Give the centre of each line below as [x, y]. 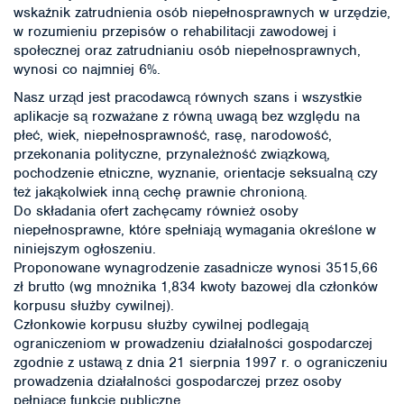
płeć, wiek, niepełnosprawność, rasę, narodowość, [173, 135]
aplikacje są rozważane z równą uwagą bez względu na [187, 116]
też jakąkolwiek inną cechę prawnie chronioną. [161, 192]
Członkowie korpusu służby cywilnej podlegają [161, 324]
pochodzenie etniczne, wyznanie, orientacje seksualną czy [196, 173]
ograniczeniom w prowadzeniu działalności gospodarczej [193, 343]
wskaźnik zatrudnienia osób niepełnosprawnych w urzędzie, [202, 13]
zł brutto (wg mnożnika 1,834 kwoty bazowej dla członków [196, 286]
